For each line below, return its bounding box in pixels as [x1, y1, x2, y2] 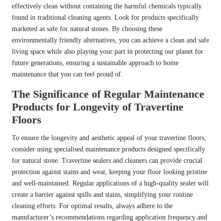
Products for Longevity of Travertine [12, 101, 184, 113]
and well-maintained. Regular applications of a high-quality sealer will [12, 180, 209, 187]
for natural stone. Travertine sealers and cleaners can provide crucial [12, 157, 202, 165]
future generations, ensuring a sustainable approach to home [12, 59, 179, 67]
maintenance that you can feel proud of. [12, 71, 123, 78]
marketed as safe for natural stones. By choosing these [12, 25, 162, 33]
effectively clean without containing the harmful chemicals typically [12, 2, 202, 10]
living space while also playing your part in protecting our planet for [12, 48, 203, 56]
